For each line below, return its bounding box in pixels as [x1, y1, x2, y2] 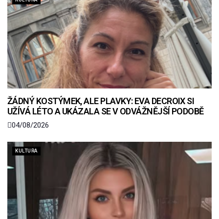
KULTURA [15, 148, 38, 154]
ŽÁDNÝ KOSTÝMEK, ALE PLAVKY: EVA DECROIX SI [7, 96, 195, 107]
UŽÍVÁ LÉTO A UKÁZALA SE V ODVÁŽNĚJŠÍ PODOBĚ [7, 106, 204, 117]
